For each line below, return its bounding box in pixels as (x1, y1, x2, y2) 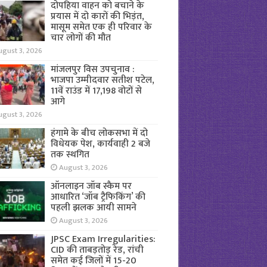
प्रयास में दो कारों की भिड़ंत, (50, 8, 144, 24)
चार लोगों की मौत (50, 30, 111, 46)
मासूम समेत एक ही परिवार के (50, 19, 152, 35)
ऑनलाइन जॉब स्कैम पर (50, 178, 132, 194)
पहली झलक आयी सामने (50, 200, 136, 216)
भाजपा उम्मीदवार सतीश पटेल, (50, 72, 154, 88)
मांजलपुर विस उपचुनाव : (50, 61, 135, 77)
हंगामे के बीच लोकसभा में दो (50, 125, 148, 141)
